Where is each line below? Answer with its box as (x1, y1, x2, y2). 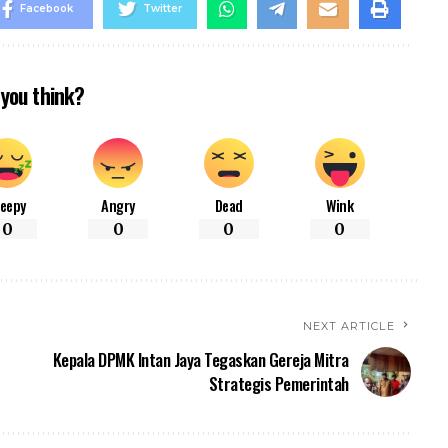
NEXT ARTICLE (302, 319, 395, 333)
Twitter (142, 2, 182, 15)
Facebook (19, 2, 73, 15)
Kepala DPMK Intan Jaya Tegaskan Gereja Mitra (52, 347, 349, 372)
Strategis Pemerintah (208, 371, 349, 396)
